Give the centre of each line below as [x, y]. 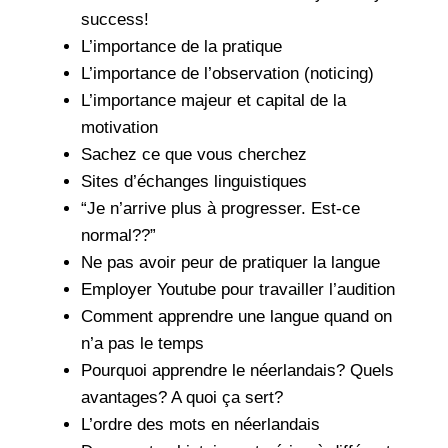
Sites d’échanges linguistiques [194, 181]
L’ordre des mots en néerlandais [200, 424]
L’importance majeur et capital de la [213, 100]
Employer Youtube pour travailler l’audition [238, 289]
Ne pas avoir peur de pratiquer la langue [230, 262]
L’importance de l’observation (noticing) [227, 73]
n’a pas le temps [142, 343]
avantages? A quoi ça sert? [182, 397]
